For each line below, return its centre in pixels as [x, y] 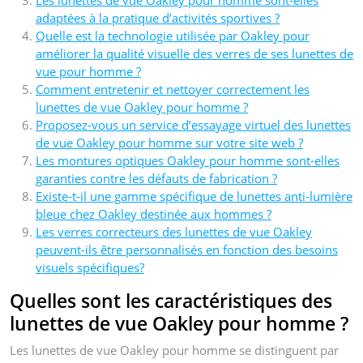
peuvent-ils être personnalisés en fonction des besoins [187, 249]
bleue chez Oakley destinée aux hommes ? [154, 214]
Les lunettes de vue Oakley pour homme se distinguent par [174, 350]
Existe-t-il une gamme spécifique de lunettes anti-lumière [194, 196]
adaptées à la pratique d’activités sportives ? [158, 17]
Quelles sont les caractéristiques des [171, 300]
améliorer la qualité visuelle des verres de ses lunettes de [194, 53]
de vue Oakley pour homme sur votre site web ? [169, 142]
